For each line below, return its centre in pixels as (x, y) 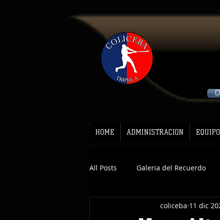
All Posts (103, 167)
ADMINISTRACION (155, 132)
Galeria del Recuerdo (171, 167)
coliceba (174, 205)
